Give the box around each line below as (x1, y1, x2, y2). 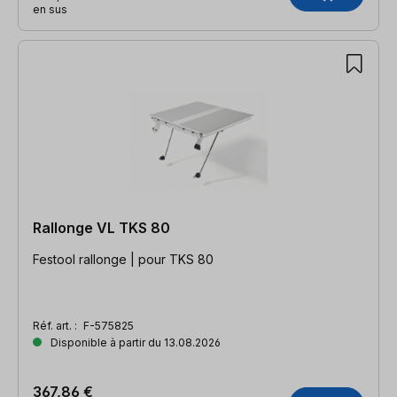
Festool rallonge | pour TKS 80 (33, 251, 214, 267)
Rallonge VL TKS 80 (33, 218, 170, 237)
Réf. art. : (33, 318, 80, 332)
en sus (33, 2, 67, 16)
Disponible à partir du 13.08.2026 (48, 335, 221, 349)
